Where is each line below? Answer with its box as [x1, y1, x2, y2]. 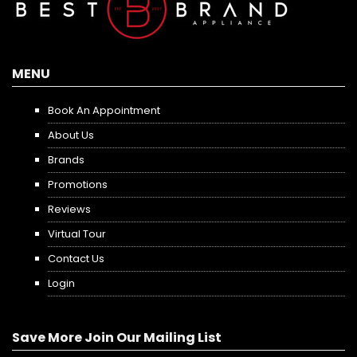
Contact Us [47, 251, 104, 267]
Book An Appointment [47, 103, 160, 119]
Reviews [47, 202, 91, 218]
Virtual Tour [47, 226, 106, 242]
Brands [47, 152, 84, 168]
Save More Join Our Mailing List [12, 328, 222, 347]
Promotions [47, 177, 108, 193]
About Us [47, 127, 94, 143]
